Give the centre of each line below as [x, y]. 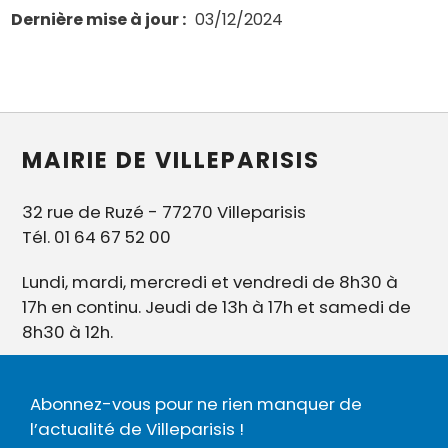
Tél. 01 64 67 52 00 [97, 237]
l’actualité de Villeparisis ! [137, 429]
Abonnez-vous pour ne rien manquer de [196, 404]
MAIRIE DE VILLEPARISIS [171, 160]
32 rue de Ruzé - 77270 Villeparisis [164, 212]
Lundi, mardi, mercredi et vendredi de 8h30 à [210, 282]
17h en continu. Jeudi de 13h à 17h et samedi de [217, 307]
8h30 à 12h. [68, 332]
